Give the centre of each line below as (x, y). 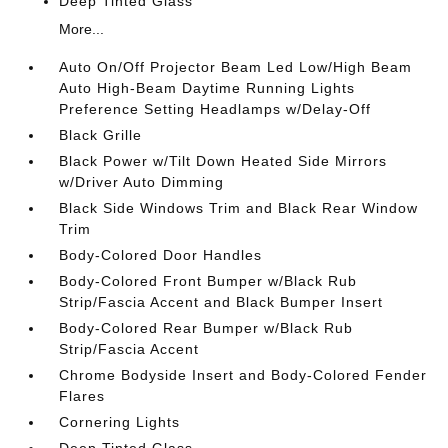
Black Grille (101, 135)
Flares (82, 396)
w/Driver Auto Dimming (142, 182)
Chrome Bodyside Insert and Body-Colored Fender (243, 375)
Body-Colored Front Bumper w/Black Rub (208, 281)
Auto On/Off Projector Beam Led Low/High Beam (236, 67)
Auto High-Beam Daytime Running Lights (207, 88)
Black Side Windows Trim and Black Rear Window (239, 208)
